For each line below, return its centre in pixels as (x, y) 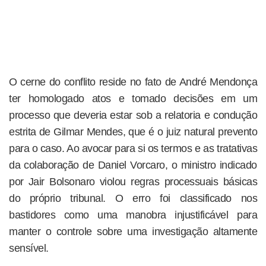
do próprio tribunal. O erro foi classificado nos (133, 198)
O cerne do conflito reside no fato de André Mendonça (133, 82)
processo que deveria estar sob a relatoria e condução (133, 115)
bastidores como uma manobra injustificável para (133, 215)
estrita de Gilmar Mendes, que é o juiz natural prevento (133, 132)
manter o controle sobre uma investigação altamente (133, 231)
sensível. (29, 248)
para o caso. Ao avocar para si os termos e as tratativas (133, 148)
